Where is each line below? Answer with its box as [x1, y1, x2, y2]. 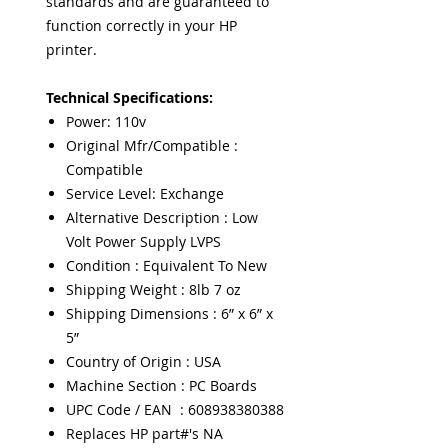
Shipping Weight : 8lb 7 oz [66, 280, 241, 299]
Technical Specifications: [46, 88, 213, 107]
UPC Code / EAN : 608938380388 [66, 400, 284, 419]
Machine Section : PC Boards [66, 376, 257, 395]
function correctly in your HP [46, 16, 237, 35]
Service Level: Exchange [66, 184, 224, 203]
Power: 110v [66, 112, 146, 131]
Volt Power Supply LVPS [66, 232, 221, 251]
